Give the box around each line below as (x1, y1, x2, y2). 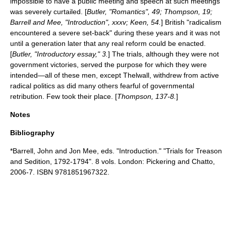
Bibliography (10, 129, 54, 137)
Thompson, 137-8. (117, 92, 176, 100)
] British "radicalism (161, 18, 221, 26)
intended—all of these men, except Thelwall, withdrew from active (10, 71, 219, 79)
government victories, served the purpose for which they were (10, 61, 207, 69)
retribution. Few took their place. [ (10, 92, 117, 100)
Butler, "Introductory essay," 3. (12, 50, 108, 58)
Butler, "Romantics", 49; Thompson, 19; (87, 8, 212, 16)
